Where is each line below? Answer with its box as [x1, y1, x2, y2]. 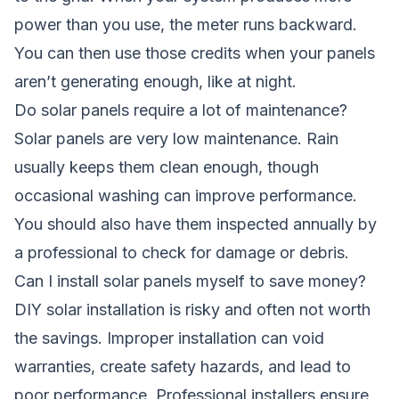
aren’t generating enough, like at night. [14, 71, 297, 91]
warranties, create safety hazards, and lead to [14, 356, 351, 376]
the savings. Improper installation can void [14, 328, 324, 347]
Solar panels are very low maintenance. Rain [14, 128, 338, 148]
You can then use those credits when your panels [14, 43, 375, 62]
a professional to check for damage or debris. [14, 242, 349, 262]
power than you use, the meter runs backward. [14, 14, 357, 34]
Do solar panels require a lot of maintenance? [14, 100, 347, 119]
